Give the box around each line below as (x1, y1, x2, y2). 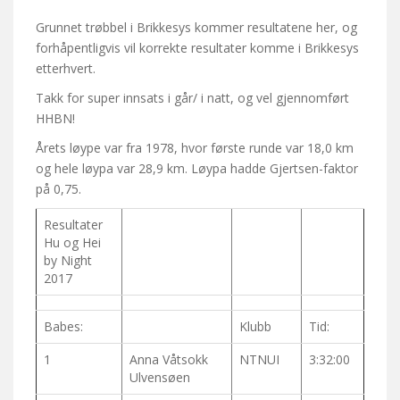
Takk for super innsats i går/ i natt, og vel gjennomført (36, 89, 349, 107)
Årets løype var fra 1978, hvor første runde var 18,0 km (36, 139, 354, 157)
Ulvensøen (129, 369, 190, 387)
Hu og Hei (44, 234, 101, 252)
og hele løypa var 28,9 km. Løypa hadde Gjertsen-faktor (36, 160, 358, 178)
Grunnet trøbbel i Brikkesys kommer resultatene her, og (36, 19, 357, 37)
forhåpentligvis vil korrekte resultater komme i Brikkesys (36, 39, 359, 57)
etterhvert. (36, 60, 96, 78)
